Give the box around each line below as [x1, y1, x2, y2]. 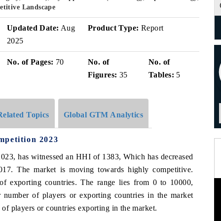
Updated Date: [7, 24, 59, 32]
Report [139, 24, 164, 32]
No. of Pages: [7, 58, 54, 66]
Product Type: [88, 24, 139, 32]
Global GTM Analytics [63, 110, 144, 119]
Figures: [88, 71, 117, 79]
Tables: [148, 71, 174, 79]
